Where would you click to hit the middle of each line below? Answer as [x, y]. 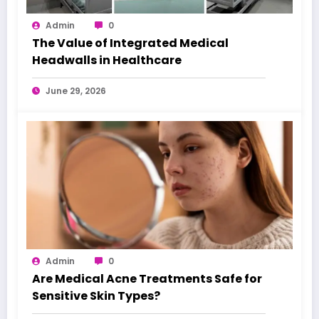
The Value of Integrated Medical [130, 43]
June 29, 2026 [76, 91]
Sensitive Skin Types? [96, 296]
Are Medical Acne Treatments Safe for [147, 279]
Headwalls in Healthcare [107, 61]
